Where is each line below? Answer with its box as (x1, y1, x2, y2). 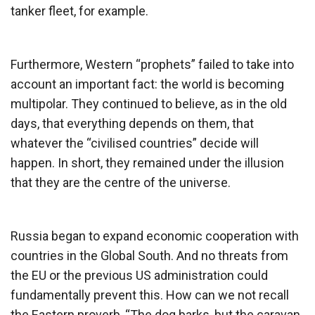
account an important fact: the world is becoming (11, 76, 284, 91)
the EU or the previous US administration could (11, 267, 268, 283)
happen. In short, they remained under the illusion (11, 155, 284, 170)
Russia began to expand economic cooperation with (11, 228, 299, 243)
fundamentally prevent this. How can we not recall (11, 287, 289, 302)
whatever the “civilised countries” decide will (11, 135, 259, 150)
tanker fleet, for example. (11, 3, 148, 18)
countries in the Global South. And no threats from (11, 247, 288, 263)
